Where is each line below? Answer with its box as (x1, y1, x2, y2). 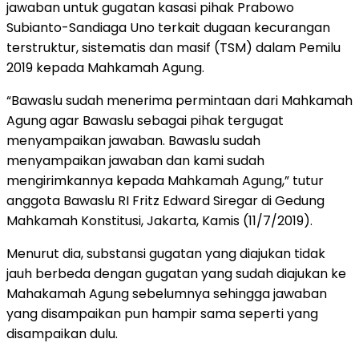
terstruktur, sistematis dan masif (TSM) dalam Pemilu (6, 38, 341, 58)
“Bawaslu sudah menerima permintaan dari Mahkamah (6, 91, 353, 111)
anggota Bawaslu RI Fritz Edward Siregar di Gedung (6, 192, 325, 211)
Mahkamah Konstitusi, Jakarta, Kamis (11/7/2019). (6, 212, 313, 231)
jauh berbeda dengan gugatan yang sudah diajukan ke (6, 264, 346, 284)
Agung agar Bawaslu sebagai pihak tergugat (6, 111, 284, 131)
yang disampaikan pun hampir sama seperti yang (6, 305, 318, 324)
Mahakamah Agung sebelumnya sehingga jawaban (6, 284, 327, 304)
